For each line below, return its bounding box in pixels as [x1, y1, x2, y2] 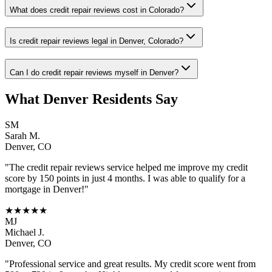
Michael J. [5, 226, 44, 237]
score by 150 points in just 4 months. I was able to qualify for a [5, 172, 245, 183]
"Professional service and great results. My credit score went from [5, 258, 256, 269]
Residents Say [89, 91, 178, 107]
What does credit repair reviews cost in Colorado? [10, 5, 184, 15]
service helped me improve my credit [104, 161, 248, 172]
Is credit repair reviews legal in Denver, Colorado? [10, 36, 183, 46]
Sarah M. [5, 130, 40, 141]
